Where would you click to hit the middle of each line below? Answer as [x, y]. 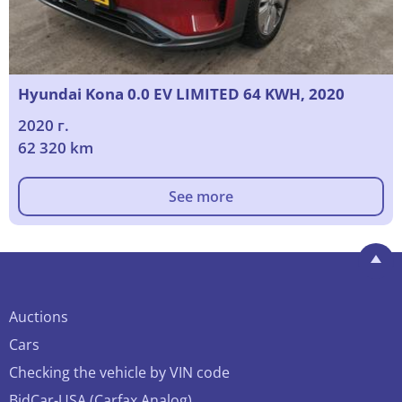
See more [201, 197]
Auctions [39, 317]
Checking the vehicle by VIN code [119, 373]
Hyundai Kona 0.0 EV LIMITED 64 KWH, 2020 [181, 94]
